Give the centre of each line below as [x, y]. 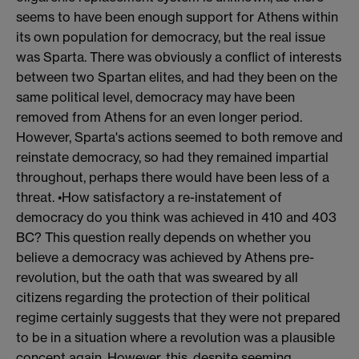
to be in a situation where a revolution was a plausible [175, 337]
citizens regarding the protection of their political [163, 297]
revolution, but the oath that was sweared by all [157, 277]
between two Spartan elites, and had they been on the [177, 77]
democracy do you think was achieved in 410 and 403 [176, 217]
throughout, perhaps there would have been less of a [173, 177]
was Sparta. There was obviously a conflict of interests [179, 56]
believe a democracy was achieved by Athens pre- [165, 257]
